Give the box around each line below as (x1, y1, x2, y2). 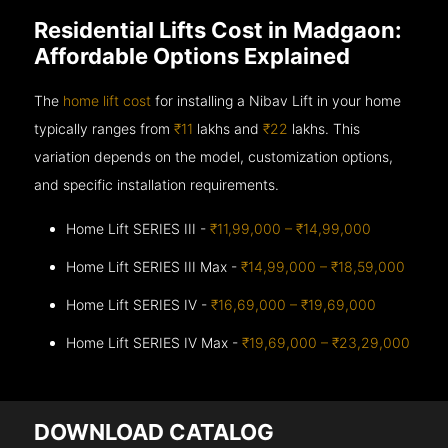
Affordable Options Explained (34, 42, 351, 69)
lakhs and (193, 119, 264, 137)
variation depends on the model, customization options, (34, 147, 394, 165)
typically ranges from (34, 119, 175, 137)
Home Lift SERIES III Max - (66, 257, 242, 275)
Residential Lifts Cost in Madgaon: (34, 16, 403, 43)
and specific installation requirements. (34, 175, 280, 193)
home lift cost (63, 91, 152, 109)
